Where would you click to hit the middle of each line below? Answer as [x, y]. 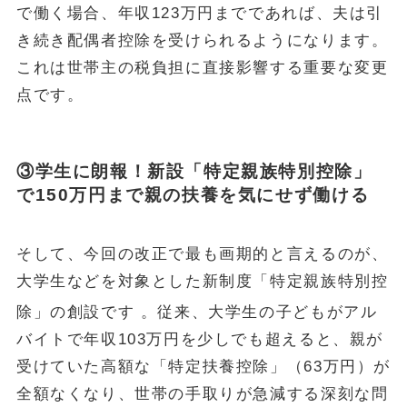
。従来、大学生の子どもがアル [259, 312]
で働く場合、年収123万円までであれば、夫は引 [200, 13]
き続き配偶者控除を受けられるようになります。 [202, 40]
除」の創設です [78, 312]
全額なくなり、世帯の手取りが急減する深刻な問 [202, 393]
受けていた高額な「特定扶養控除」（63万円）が [203, 366]
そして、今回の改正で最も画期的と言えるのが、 [202, 254]
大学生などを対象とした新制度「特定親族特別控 [202, 282]
